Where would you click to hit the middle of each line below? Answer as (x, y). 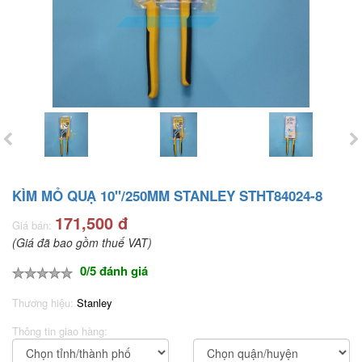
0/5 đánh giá (114, 270)
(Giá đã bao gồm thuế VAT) (82, 242)
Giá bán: (32, 225)
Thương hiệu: (44, 303)
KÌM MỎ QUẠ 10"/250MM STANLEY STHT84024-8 (167, 195)
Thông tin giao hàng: (60, 331)
